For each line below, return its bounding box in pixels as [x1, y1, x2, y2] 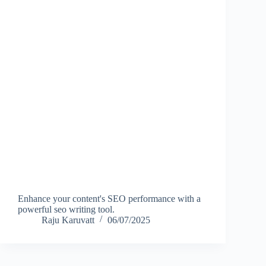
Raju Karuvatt [42, 214, 94, 225]
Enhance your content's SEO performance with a [18, 193, 201, 204]
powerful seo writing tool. [18, 204, 115, 214]
